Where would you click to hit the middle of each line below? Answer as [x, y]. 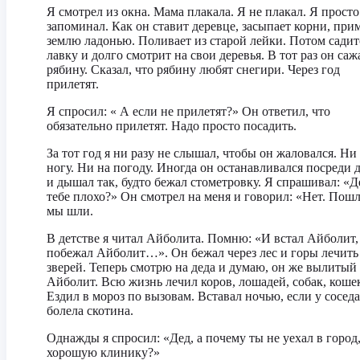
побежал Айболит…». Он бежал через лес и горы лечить [202, 253]
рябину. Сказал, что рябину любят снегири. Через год [193, 70]
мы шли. [70, 211]
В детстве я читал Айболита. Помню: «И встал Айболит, [202, 238]
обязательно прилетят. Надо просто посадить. [172, 126]
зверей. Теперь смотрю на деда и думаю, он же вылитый [202, 267]
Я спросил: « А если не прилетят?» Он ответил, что [188, 111]
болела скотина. [90, 311]
